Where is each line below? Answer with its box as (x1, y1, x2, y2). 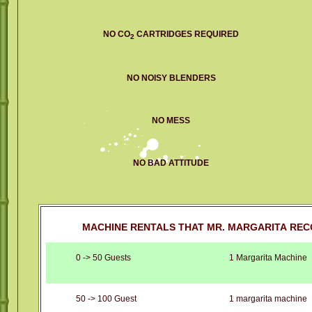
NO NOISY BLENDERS (126, 72, 216, 83)
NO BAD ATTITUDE (133, 157, 209, 168)
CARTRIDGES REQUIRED (134, 29, 239, 39)
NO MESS (152, 115, 190, 125)
